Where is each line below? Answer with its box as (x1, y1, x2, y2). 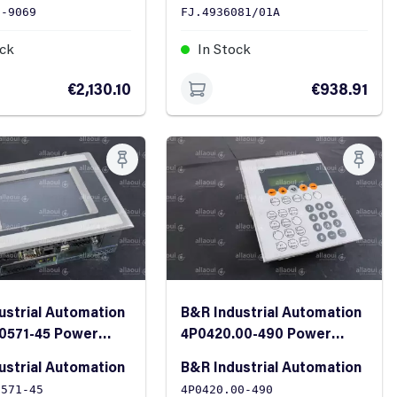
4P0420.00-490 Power (181, 323, 332, 343)
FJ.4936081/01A (181, 5, 281, 19)
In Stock (194, 39, 252, 58)
